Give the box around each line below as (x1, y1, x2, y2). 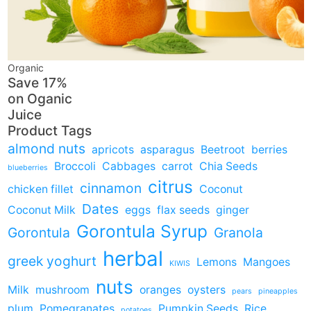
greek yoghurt (7, 252, 96, 269)
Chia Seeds (199, 159, 258, 173)
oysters (187, 283, 226, 296)
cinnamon (79, 179, 142, 196)
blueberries (7, 162, 48, 172)
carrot (161, 159, 193, 173)
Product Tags (7, 121, 92, 139)
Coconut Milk (7, 203, 76, 217)
